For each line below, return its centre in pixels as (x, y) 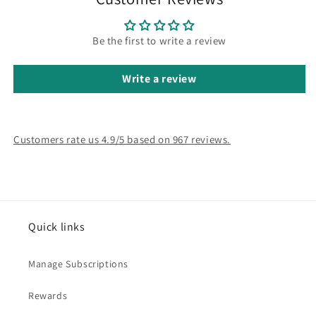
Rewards (48, 295)
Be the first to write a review (159, 40)
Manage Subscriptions (78, 263)
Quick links (57, 226)
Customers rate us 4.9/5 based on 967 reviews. (122, 139)
